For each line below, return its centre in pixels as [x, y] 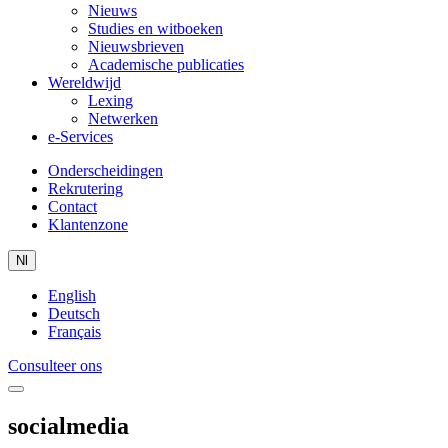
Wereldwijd [84, 82]
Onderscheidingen [105, 170]
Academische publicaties [166, 64]
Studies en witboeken [155, 28]
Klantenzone [88, 224]
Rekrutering [85, 188]
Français [74, 331]
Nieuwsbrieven [136, 46]
